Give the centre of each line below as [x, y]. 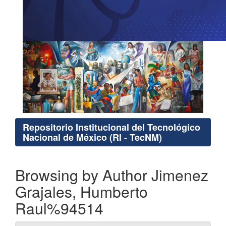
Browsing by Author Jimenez [112, 175]
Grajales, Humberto [81, 192]
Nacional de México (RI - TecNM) [92, 137]
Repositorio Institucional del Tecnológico [111, 127]
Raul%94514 [59, 208]
